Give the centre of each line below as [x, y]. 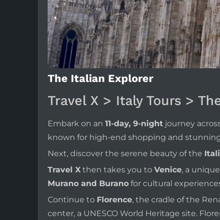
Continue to [72, 200]
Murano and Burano [88, 184]
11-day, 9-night [134, 124]
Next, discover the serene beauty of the [126, 154]
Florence [114, 200]
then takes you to [117, 170]
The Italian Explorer [100, 79]
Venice [168, 170]
